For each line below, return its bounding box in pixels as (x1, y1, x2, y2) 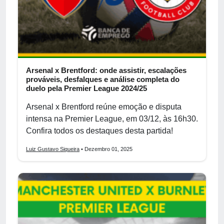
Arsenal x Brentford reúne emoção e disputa (26, 102, 181, 111)
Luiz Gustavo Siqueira (26, 145, 79, 152)
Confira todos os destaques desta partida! (26, 126, 173, 135)
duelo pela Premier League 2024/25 (26, 83, 147, 92)
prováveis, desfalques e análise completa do (26, 74, 179, 83)
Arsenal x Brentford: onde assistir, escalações (26, 65, 186, 74)
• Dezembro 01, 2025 (79, 145, 132, 152)
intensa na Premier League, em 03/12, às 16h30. (26, 114, 198, 123)
